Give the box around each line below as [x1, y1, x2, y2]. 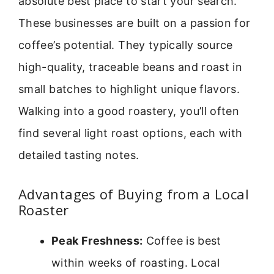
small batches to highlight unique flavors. [18, 82, 240, 95]
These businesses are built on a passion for [18, 16, 251, 29]
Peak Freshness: [51, 234, 143, 248]
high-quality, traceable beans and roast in [18, 60, 243, 73]
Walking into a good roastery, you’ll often [18, 104, 240, 117]
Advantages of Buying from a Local [18, 185, 249, 204]
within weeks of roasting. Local [51, 256, 220, 270]
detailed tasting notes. [18, 148, 139, 161]
